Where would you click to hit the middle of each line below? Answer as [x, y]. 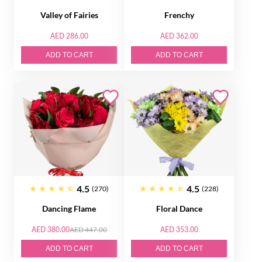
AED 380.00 [50, 230]
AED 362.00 [179, 36]
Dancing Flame [69, 208]
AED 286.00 [69, 36]
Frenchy [179, 15]
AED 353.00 [179, 230]
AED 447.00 [88, 230]
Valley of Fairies [69, 15]
